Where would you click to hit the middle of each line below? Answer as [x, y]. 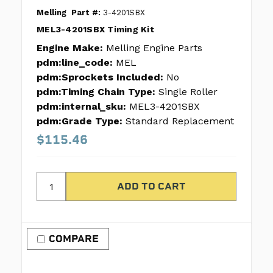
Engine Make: [70, 48]
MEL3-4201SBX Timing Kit [95, 30]
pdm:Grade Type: [80, 121]
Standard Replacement [180, 121]
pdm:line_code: [75, 63]
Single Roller [188, 92]
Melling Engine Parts [154, 48]
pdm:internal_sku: [81, 107]
